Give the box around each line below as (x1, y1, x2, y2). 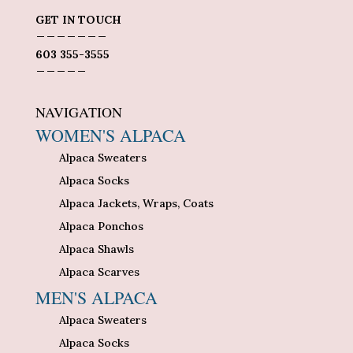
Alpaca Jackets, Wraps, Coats (58, 195, 214, 210)
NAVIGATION (35, 102, 122, 121)
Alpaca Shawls (58, 241, 134, 256)
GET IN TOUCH (35, 12, 121, 27)
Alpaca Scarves (58, 264, 139, 279)
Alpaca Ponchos (58, 218, 143, 233)
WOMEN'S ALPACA (35, 123, 186, 147)
